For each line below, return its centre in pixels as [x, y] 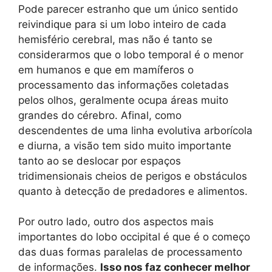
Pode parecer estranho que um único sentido [128, 9]
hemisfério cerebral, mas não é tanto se [115, 39]
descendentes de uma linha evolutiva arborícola [135, 130]
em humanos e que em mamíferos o [106, 70]
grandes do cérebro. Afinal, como [100, 115]
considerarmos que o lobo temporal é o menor [131, 54]
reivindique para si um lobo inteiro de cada [122, 24]
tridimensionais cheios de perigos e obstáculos [133, 176]
